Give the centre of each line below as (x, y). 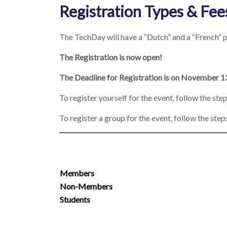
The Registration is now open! (111, 57)
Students (75, 199)
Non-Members (86, 186)
